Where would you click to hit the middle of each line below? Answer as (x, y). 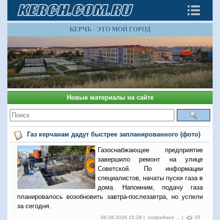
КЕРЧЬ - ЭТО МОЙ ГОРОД (110, 29)
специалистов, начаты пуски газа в (150, 178)
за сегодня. (34, 206)
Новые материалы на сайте (110, 97)
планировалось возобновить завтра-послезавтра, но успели (110, 196)
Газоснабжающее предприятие (150, 150)
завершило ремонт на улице (150, 159)
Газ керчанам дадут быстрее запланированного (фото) (113, 134)
